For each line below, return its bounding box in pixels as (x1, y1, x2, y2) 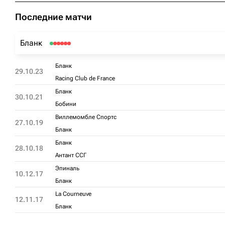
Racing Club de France (55, 75, 115, 82)
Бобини (55, 100, 76, 107)
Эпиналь (55, 165, 79, 172)
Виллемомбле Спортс (55, 114, 117, 121)
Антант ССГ (55, 152, 86, 159)
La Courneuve (55, 190, 91, 197)
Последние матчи (15, 12, 92, 22)
